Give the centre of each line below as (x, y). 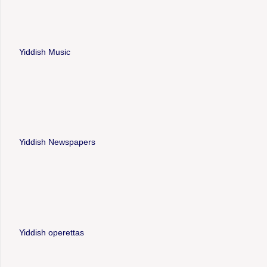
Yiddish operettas (51, 232)
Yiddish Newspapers (57, 142)
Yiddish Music (44, 52)
